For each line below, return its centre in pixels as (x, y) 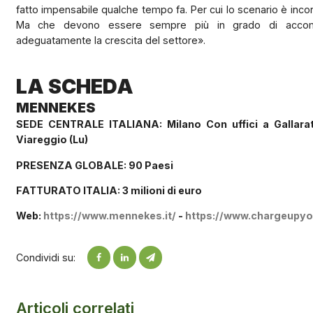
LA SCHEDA (74, 87)
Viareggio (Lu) (52, 140)
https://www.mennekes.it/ (109, 216)
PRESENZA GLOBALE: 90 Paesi (94, 165)
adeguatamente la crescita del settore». (110, 41)
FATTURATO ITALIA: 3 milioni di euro (109, 190)
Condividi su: (45, 257)
